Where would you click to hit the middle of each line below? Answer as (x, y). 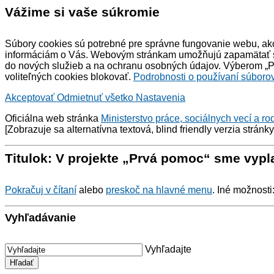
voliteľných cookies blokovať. (69, 77)
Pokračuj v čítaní (41, 190)
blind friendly (184, 129)
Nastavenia (161, 98)
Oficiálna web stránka (53, 118)
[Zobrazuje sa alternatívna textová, (80, 129)
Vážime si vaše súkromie (82, 12)
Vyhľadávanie (40, 218)
